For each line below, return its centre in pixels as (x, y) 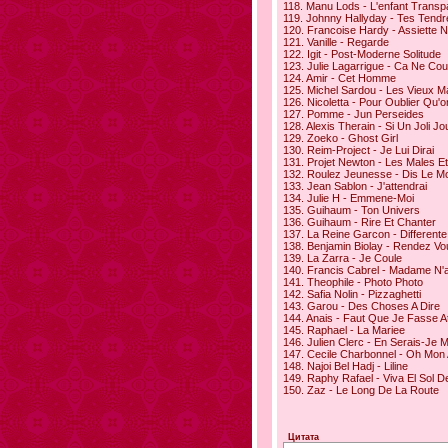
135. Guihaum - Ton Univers (351, 210)
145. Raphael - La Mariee (344, 330)
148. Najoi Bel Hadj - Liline (345, 366)
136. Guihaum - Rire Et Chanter (359, 222)
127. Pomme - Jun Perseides (353, 114)
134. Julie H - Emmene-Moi (348, 198)
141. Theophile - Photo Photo (353, 282)
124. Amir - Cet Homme (339, 78)
